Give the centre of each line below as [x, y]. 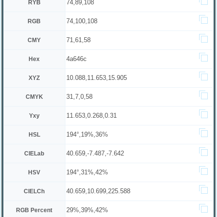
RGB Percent [34, 210]
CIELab [34, 154]
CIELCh [34, 191]
